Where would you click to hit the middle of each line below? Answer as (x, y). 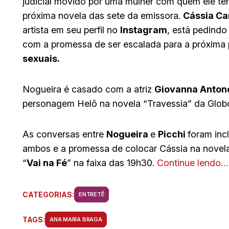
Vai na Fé (47, 163)
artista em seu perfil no (71, 30)
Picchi (173, 134)
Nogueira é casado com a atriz (88, 89)
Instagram (144, 30)
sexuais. (41, 58)
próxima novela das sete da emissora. (103, 15)
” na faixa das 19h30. (112, 163)
